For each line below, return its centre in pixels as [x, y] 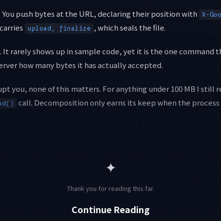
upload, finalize [59, 28]
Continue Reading [110, 209]
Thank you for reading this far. [110, 188]
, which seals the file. [130, 27]
